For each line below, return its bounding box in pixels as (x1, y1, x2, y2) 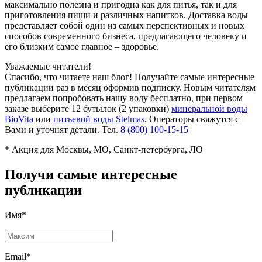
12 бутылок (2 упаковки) (71, 103, 171, 113)
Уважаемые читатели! (5, 61, 91, 71)
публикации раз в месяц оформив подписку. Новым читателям (5, 82, 256, 92)
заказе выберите (5, 103, 71, 113)
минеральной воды (171, 103, 247, 113)
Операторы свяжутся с (147, 113, 239, 124)
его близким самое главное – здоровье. (5, 41, 159, 51)
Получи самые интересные (5, 166, 177, 182)
